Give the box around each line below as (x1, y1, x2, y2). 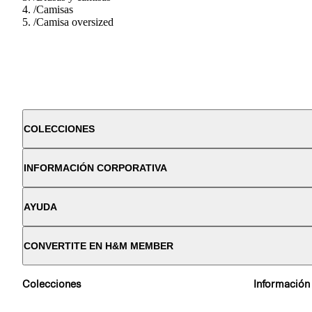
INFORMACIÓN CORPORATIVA (24, 162, 167, 173)
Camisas (36, 3, 73, 15)
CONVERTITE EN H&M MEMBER (24, 240, 173, 251)
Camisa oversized (36, 15, 114, 28)
